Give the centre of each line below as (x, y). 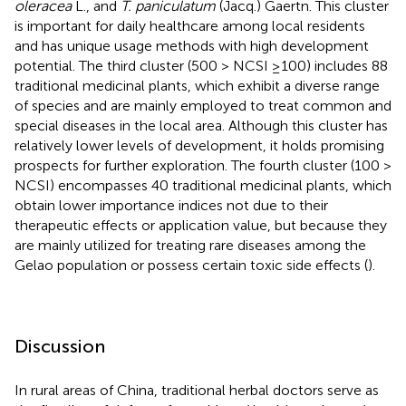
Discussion (60, 346)
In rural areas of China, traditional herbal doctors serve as (197, 390)
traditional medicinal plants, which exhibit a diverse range (197, 85)
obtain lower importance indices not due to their (171, 205)
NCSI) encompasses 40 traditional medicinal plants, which (203, 185)
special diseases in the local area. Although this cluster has (201, 125)
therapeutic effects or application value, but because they (201, 225)
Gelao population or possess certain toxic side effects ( (191, 265)
